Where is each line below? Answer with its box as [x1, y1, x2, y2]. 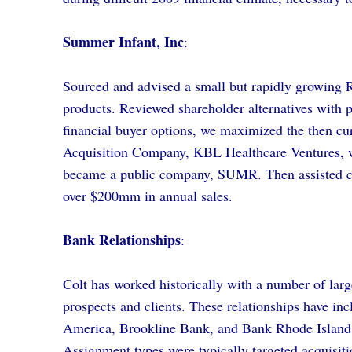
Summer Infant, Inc [63, 31, 184, 52]
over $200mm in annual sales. [63, 186, 233, 205]
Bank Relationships [63, 229, 181, 250]
